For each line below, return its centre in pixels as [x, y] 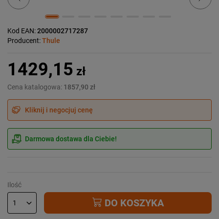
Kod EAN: [22, 31]
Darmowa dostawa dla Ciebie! [71, 139]
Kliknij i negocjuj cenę [59, 110]
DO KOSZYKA [133, 203]
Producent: [25, 40]
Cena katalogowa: [35, 87]
